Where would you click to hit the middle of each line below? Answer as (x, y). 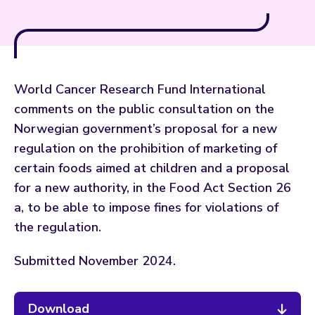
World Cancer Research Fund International (140, 89)
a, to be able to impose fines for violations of (146, 207)
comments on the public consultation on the (144, 109)
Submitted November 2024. (95, 261)
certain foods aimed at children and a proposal (152, 168)
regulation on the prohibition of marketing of (146, 148)
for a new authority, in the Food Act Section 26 (153, 187)
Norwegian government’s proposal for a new (146, 128)
